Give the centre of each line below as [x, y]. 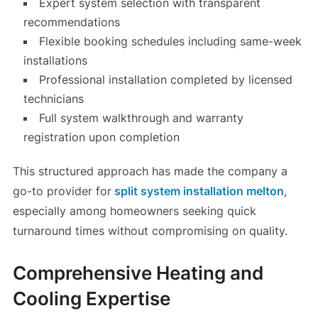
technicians [53, 99]
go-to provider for [62, 191]
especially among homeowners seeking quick [134, 211]
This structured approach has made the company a [150, 171]
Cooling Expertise [91, 299]
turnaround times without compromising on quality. [150, 231]
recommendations [71, 22]
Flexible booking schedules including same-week [170, 42]
